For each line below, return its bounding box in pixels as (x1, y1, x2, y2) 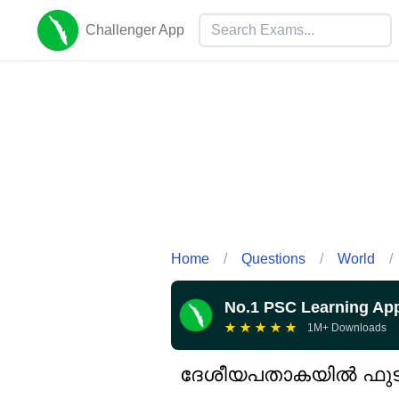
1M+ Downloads (307, 321, 387, 334)
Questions (241, 250, 305, 266)
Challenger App (85, 22, 184, 37)
